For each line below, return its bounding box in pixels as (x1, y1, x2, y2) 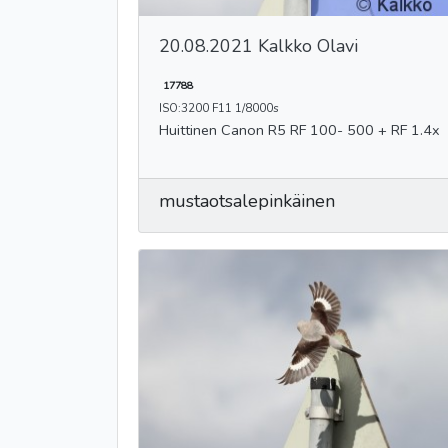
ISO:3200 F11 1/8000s (159, 99, 279, 116)
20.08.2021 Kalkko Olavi (159, 33, 358, 58)
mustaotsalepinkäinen (159, 188, 335, 213)
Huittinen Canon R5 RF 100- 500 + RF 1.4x (221, 119, 440, 140)
